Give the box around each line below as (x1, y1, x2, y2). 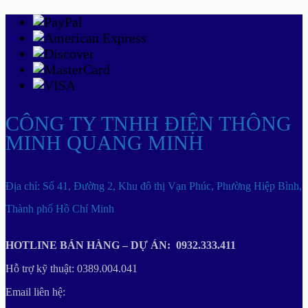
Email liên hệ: (5, 286, 65, 298)
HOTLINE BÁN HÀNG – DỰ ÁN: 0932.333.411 (5, 239, 236, 252)
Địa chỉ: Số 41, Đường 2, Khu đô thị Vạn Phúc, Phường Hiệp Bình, (5, 180, 302, 192)
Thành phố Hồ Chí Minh (5, 203, 114, 215)
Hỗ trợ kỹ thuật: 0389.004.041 (5, 263, 137, 275)
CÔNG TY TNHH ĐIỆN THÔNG (5, 112, 291, 135)
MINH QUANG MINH (5, 131, 203, 155)
